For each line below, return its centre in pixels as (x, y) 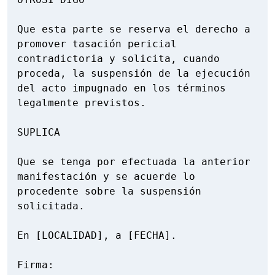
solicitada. (51, 206)
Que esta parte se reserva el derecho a (134, 29)
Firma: (36, 265)
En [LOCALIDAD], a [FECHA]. (97, 236)
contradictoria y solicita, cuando (118, 59)
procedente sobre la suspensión (109, 192)
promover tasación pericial (97, 44)
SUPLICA (39, 133)
